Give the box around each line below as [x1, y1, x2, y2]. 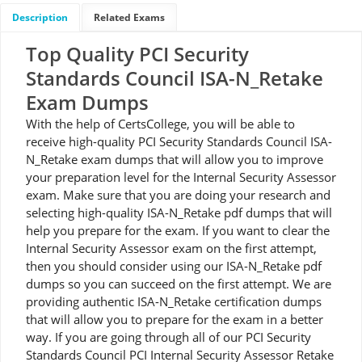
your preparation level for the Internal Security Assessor [26, 169, 336, 185]
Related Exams [94, 11, 165, 24]
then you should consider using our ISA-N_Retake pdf [26, 258, 322, 274]
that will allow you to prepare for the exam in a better [26, 311, 323, 327]
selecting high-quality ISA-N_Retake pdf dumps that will [26, 204, 332, 221]
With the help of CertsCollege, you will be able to [26, 116, 295, 132]
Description [12, 11, 68, 24]
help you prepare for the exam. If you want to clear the [26, 222, 330, 238]
